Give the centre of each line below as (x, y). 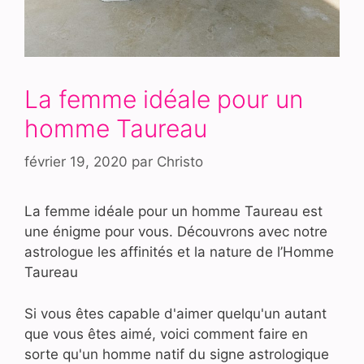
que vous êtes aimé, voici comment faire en (166, 334)
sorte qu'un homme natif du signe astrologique (177, 354)
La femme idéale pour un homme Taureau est (173, 212)
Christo (180, 162)
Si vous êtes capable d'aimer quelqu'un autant (175, 313)
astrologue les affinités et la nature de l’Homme (179, 252)
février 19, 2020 (76, 162)
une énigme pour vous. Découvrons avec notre (176, 232)
